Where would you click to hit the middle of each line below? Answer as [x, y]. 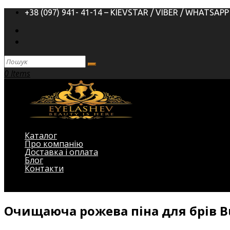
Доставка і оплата [61, 152]
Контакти [44, 168]
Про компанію [54, 144]
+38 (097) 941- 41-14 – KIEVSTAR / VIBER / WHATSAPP [127, 12]
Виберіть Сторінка [42, 186]
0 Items [17, 73]
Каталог [41, 136]
